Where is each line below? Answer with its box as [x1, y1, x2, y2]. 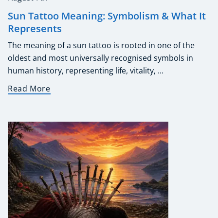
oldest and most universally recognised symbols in [8, 53, 193, 64]
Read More [8, 83, 51, 94]
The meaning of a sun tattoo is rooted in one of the [8, 40, 195, 51]
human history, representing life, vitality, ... [8, 65, 163, 76]
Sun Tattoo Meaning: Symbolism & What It [8, 9, 206, 23]
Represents [8, 22, 62, 36]
